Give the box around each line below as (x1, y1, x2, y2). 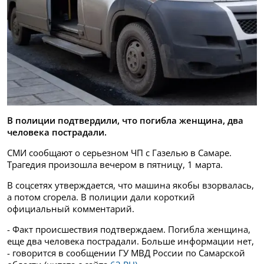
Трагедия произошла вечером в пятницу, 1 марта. (7, 158, 223, 170)
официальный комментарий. (7, 202, 134, 214)
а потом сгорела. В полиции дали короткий (7, 190, 195, 203)
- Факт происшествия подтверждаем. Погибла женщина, (7, 223, 250, 235)
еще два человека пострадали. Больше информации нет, (7, 235, 254, 247)
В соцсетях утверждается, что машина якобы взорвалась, (7, 179, 254, 191)
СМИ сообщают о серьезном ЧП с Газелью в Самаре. (7, 146, 232, 159)
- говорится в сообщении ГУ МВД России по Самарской (7, 246, 245, 259)
